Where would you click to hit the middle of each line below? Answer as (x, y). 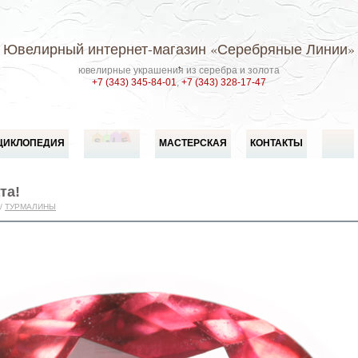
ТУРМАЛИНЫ (30, 207)
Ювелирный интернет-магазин (105, 49)
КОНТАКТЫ (276, 143)
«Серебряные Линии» (280, 49)
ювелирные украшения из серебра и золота (179, 70)
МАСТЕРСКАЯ (193, 143)
